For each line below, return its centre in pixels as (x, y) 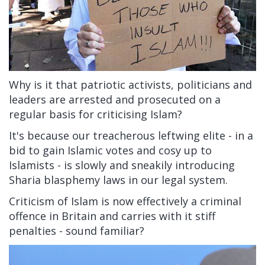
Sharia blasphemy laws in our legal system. (118, 180)
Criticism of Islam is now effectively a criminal (125, 201)
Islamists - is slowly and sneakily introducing (122, 165)
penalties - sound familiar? (77, 230)
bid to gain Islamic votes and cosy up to (110, 150)
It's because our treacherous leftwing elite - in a (131, 135)
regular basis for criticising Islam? (96, 114)
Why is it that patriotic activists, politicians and (130, 84)
